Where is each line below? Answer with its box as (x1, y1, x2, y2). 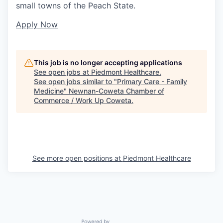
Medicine (34, 87, 64, 95)
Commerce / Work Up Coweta (34, 96, 131, 105)
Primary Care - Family (117, 77, 187, 86)
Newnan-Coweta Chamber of (69, 87, 164, 95)
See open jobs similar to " (34, 77, 117, 86)
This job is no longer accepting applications (34, 58, 182, 67)
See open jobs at (34, 68, 91, 76)
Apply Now (16, 19, 58, 29)
